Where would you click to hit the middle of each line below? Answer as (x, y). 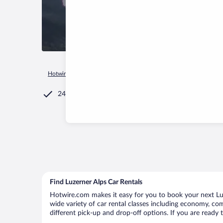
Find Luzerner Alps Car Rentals (96, 182)
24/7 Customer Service (93, 94)
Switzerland (142, 74)
